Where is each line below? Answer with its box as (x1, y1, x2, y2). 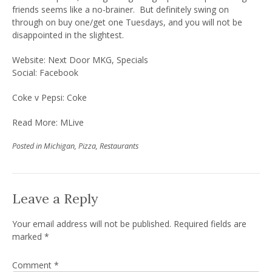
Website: (12, 54, 48, 66)
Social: (12, 67, 39, 79)
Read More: (12, 117, 60, 129)
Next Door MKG (48, 54, 112, 66)
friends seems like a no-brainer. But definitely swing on (12, 4, 229, 16)
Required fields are (174, 217, 246, 229)
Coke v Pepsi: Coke (12, 92, 87, 104)
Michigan (44, 141, 75, 152)
